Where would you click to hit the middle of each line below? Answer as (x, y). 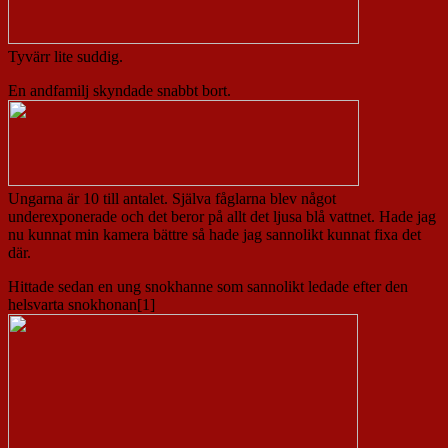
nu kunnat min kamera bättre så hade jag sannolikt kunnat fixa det (214, 235)
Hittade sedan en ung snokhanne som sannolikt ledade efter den (208, 287)
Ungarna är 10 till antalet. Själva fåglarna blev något (172, 199)
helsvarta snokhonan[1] (83, 305)
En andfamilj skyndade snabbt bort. (121, 91)
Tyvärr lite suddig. (67, 57)
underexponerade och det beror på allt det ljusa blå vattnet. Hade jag (222, 217)
